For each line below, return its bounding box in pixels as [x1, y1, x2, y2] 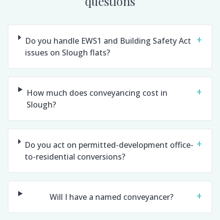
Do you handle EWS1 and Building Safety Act [25, 35, 191, 46]
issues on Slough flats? [25, 47, 110, 58]
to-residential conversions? [25, 151, 126, 162]
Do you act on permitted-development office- [25, 139, 194, 150]
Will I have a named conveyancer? [49, 192, 173, 202]
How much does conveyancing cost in [26, 87, 167, 98]
